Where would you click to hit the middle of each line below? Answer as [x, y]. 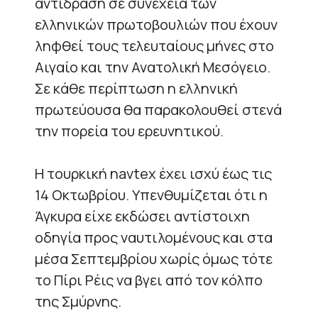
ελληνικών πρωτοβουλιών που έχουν [156, 25]
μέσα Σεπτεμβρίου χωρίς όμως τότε [154, 259]
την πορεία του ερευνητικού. [129, 131]
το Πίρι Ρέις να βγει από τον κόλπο [149, 280]
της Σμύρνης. [79, 302]
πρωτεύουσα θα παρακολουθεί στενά [158, 110]
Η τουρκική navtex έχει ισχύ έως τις [153, 174]
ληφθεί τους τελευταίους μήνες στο [154, 46]
